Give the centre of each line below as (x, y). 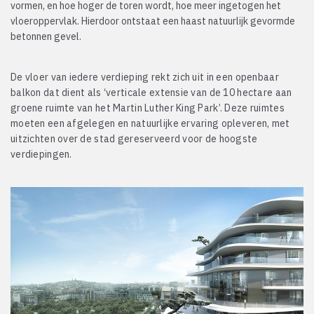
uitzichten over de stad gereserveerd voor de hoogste (134, 139)
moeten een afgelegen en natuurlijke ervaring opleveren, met (150, 123)
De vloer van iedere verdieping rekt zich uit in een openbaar (145, 77)
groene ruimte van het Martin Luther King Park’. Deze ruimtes (148, 108)
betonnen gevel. (46, 36)
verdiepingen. (41, 154)
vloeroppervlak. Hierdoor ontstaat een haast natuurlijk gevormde (153, 21)
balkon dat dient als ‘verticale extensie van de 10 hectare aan (151, 93)
